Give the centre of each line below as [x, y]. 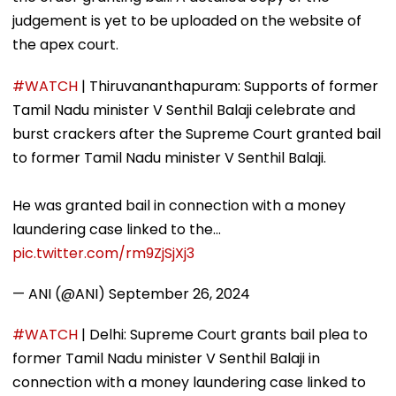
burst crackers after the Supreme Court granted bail [197, 133]
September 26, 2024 [179, 293]
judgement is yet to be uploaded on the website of [187, 20]
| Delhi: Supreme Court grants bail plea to [223, 334]
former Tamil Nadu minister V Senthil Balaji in [166, 358]
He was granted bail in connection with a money [179, 205]
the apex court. [65, 44]
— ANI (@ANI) [61, 293]
